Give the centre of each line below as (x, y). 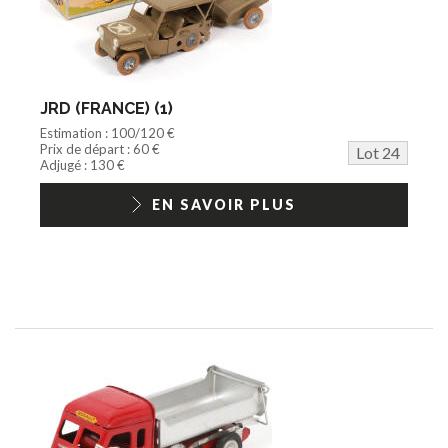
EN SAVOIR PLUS (224, 204)
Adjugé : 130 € (82, 164)
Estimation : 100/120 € (107, 132)
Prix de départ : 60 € (100, 148)
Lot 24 (378, 152)
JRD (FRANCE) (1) (106, 108)
